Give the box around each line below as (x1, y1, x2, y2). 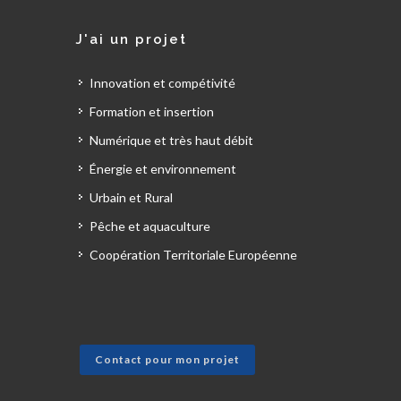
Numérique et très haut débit (90, 132, 253, 148)
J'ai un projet (75, 31, 187, 47)
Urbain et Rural (90, 190, 173, 205)
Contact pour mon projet (95, 353, 240, 366)
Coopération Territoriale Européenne (90, 247, 297, 262)
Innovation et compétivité (90, 75, 235, 90)
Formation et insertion (90, 104, 214, 119)
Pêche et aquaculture (90, 218, 210, 234)
